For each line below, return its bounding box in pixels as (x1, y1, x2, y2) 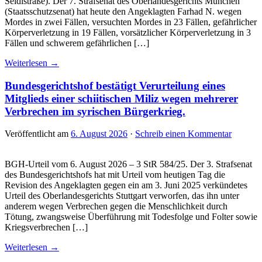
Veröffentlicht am (5, 129, 71, 139)
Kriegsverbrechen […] (5, 222, 88, 233)
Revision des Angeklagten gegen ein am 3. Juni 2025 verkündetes (5, 180, 247, 191)
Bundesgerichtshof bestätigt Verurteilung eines (5, 79, 225, 92)
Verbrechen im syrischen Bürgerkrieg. (5, 105, 185, 118)
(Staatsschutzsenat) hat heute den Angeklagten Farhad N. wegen (5, 6, 242, 16)
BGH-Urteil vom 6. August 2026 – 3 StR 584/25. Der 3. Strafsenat (5, 159, 252, 170)
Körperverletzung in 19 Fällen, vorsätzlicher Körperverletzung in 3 (5, 27, 251, 37)
